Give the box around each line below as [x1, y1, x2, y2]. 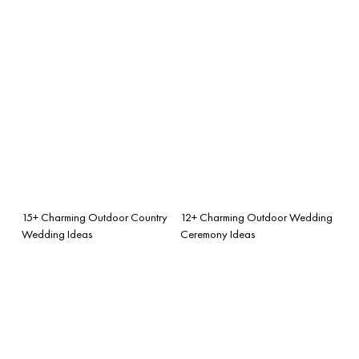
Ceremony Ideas [180, 226, 256, 241]
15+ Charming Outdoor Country [22, 209, 167, 224]
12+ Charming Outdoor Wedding [180, 209, 333, 224]
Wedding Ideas [22, 226, 93, 241]
